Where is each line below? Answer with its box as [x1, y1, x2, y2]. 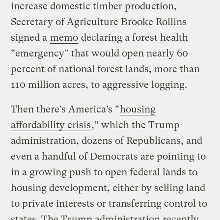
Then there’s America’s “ [11, 103, 120, 115]
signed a [11, 31, 50, 43]
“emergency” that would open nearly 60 [11, 47, 189, 59]
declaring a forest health [79, 31, 189, 43]
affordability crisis [11, 119, 91, 131]
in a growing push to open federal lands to [11, 166, 198, 178]
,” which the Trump [91, 119, 180, 131]
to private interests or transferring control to [11, 197, 208, 209]
